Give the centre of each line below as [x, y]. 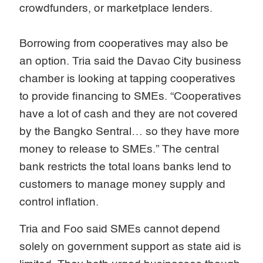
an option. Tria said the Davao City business [131, 61]
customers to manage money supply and [123, 184]
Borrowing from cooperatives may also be [124, 43]
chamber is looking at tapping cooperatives [128, 79]
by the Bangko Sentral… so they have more [130, 131]
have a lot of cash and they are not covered [129, 114]
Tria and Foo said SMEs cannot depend [120, 229]
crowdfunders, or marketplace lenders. [116, 8]
